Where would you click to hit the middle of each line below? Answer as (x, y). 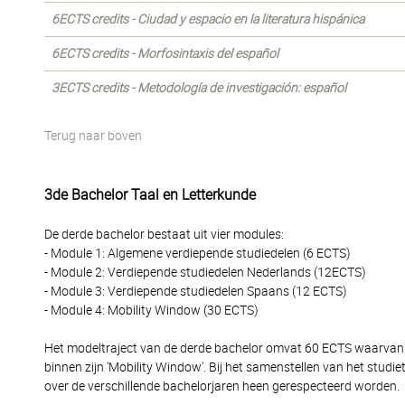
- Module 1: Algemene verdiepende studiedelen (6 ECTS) (198, 253)
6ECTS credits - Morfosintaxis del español (165, 53)
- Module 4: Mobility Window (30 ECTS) (151, 310)
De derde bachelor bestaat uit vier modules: (164, 234)
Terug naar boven (93, 136)
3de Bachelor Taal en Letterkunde (150, 195)
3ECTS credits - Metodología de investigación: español (199, 88)
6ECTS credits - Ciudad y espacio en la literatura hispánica (208, 19)
